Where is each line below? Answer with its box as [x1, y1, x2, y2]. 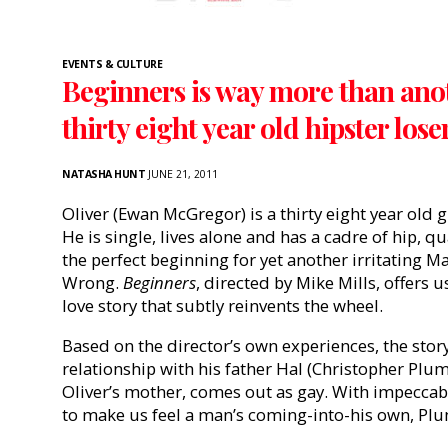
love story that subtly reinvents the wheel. [62, 294, 383, 318]
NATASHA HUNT [62, 167, 145, 182]
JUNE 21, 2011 [145, 167, 218, 182]
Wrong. [62, 271, 123, 295]
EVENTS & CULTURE [62, 57, 162, 72]
